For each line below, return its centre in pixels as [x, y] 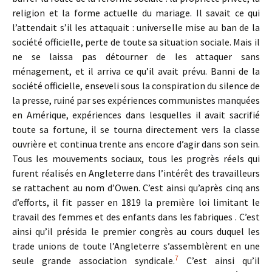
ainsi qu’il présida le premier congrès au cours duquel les [136, 231]
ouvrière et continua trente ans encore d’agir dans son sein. [136, 144]
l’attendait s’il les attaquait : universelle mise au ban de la [136, 27]
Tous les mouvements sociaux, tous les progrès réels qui [136, 158]
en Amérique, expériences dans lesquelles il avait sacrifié [136, 115]
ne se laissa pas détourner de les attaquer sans [136, 56]
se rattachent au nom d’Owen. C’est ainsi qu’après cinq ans [136, 188]
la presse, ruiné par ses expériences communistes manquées [136, 100]
